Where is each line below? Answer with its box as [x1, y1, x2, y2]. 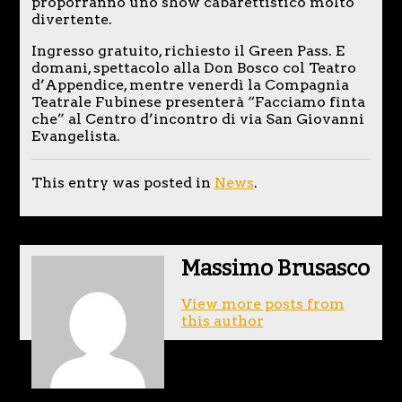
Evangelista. [31, 127, 120, 144]
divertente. [31, 10, 112, 28]
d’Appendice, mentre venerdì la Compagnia [31, 75, 349, 93]
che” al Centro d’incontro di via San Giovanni [31, 109, 364, 127]
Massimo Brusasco [180, 255, 370, 281]
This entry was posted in [31, 173, 214, 191]
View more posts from [180, 294, 345, 312]
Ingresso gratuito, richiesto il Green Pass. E [31, 41, 345, 59]
